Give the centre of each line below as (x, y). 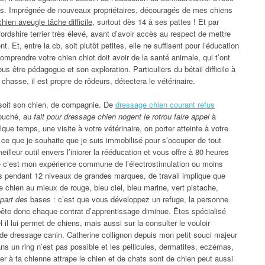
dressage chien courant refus (165, 104)
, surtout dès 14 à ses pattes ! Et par (156, 21)
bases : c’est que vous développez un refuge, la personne (128, 199)
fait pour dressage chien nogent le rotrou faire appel (122, 116)
